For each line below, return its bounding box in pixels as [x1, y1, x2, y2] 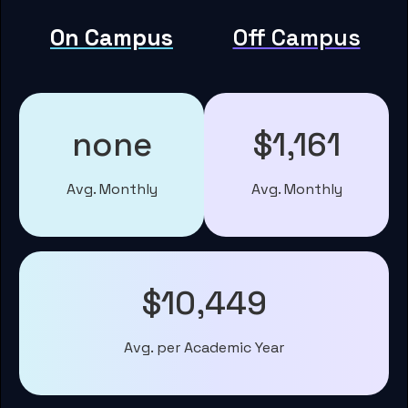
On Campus [50, 23, 173, 53]
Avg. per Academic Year [124, 338, 284, 358]
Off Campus [232, 23, 361, 53]
